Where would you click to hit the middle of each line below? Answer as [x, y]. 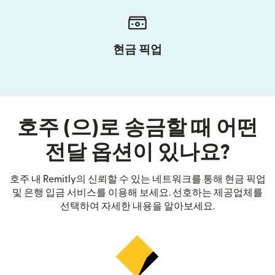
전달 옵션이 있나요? [137, 152]
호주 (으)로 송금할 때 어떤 [137, 128]
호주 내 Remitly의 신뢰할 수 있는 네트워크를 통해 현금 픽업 [137, 179]
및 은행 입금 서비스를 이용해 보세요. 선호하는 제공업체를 [137, 192]
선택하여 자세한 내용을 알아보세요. [137, 206]
